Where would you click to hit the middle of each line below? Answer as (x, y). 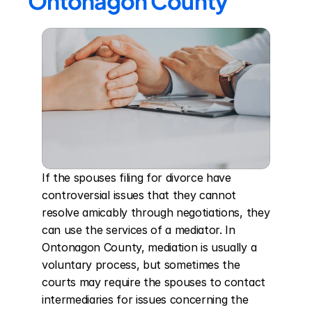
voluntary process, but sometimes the (141, 265)
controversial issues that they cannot (139, 195)
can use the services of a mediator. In (139, 230)
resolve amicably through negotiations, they (156, 212)
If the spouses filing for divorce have (136, 178)
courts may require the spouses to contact (154, 282)
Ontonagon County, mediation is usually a (149, 247)
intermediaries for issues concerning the (145, 299)
